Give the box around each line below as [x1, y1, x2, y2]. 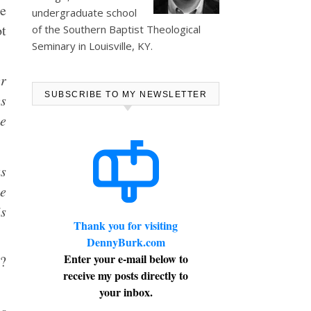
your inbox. [99, 284, 153, 300]
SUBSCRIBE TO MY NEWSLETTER [44, 90, 207, 99]
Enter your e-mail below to [63, 251, 188, 267]
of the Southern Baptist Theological [32, 22, 201, 36]
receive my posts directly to [63, 267, 188, 283]
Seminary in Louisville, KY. [32, 39, 153, 53]
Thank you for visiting [74, 217, 178, 233]
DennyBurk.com [86, 234, 165, 250]
